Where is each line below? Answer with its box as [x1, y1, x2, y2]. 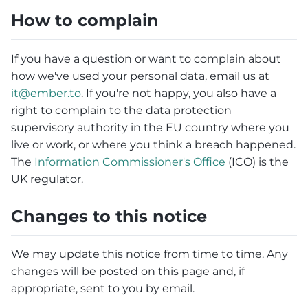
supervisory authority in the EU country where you [11, 120, 289, 134]
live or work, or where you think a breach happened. [11, 137, 296, 151]
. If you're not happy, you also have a [81, 86, 276, 100]
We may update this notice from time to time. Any [11, 247, 288, 261]
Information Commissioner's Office [34, 155, 225, 168]
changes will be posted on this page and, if [11, 265, 245, 278]
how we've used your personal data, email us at [11, 69, 269, 82]
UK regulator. [11, 172, 83, 186]
